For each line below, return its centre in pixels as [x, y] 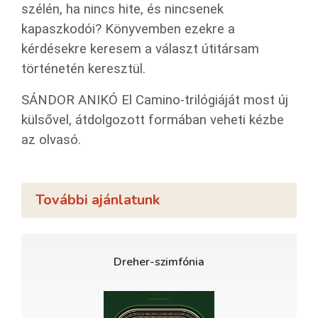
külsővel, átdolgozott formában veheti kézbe [153, 120]
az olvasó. [51, 139]
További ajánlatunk [98, 199]
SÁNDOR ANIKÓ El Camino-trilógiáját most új [155, 100]
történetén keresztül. [83, 68]
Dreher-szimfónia [159, 262]
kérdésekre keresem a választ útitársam [140, 49]
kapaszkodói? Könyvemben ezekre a [128, 29]
